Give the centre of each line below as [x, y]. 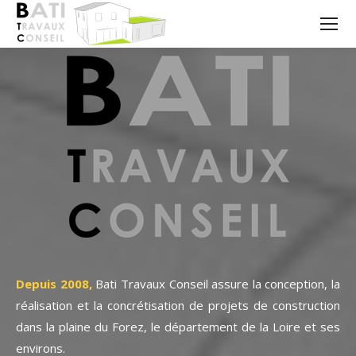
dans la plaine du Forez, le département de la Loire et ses [178, 327]
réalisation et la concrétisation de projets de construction [178, 305]
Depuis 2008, [54, 284]
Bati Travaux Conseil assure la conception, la [218, 284]
